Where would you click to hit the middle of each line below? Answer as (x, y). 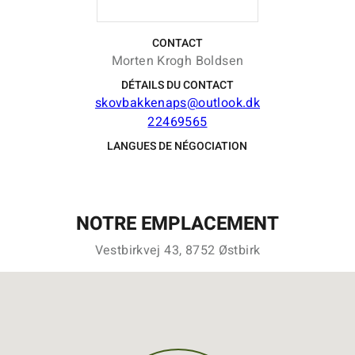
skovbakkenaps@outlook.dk (177, 103)
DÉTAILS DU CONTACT (177, 85)
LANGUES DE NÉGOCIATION (177, 146)
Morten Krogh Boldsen (177, 61)
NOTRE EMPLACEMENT (177, 224)
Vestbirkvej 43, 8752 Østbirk (177, 250)
